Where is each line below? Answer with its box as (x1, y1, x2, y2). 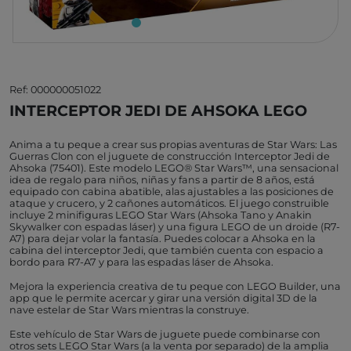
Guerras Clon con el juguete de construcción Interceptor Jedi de (9, 150, 330, 162)
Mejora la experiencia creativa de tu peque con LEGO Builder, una (9, 280, 341, 292)
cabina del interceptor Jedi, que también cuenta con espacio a (9, 244, 324, 256)
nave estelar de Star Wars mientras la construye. (9, 303, 249, 316)
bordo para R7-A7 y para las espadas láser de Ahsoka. (9, 255, 273, 268)
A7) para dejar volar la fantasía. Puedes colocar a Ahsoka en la (9, 232, 316, 244)
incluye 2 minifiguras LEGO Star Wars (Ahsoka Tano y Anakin (9, 208, 312, 221)
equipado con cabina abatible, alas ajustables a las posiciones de (9, 185, 334, 197)
